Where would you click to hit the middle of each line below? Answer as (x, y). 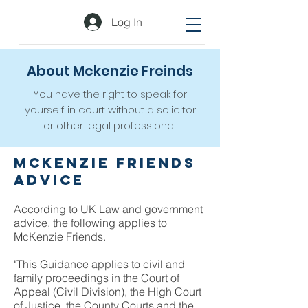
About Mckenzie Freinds (110, 71)
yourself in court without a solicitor (110, 110)
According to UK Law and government (108, 209)
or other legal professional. (110, 125)
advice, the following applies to (90, 223)
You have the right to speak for (110, 94)
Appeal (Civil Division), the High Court (108, 291)
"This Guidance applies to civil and (99, 264)
